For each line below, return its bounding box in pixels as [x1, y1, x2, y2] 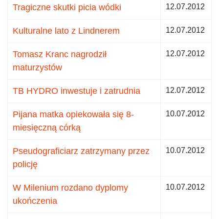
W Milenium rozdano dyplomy [13, 182, 128, 193]
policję [13, 159, 38, 169]
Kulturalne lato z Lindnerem [13, 25, 120, 36]
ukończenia [13, 196, 57, 206]
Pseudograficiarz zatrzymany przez [13, 146, 150, 156]
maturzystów [13, 62, 62, 72]
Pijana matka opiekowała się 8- [13, 109, 134, 119]
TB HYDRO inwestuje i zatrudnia [13, 86, 140, 96]
